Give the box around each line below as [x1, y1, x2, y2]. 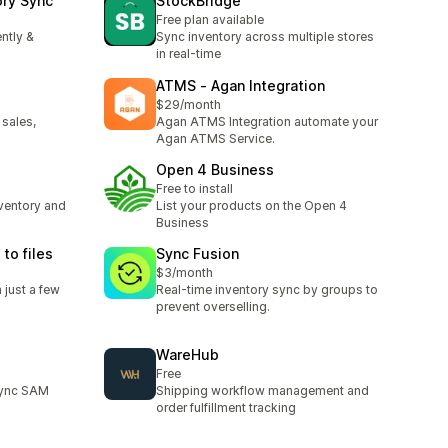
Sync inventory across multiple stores [156, 29, 374, 45]
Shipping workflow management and [156, 383, 369, 399]
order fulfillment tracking [156, 400, 296, 416]
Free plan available [156, 12, 264, 28]
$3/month [156, 265, 213, 281]
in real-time [156, 46, 221, 62]
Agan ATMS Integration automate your [156, 113, 378, 129]
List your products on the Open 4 [156, 197, 347, 213]
